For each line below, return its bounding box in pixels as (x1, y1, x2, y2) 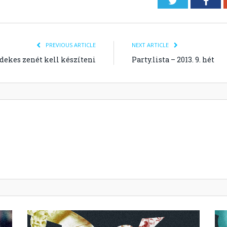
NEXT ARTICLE (132, 41, 170, 49)
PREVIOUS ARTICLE (44, 41, 96, 49)
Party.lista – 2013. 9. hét (132, 54, 214, 64)
